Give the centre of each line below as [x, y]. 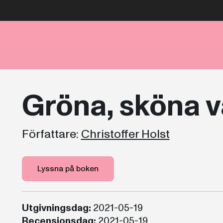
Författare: [50, 134]
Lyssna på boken [68, 169]
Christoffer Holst [125, 134]
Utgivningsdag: [56, 208]
